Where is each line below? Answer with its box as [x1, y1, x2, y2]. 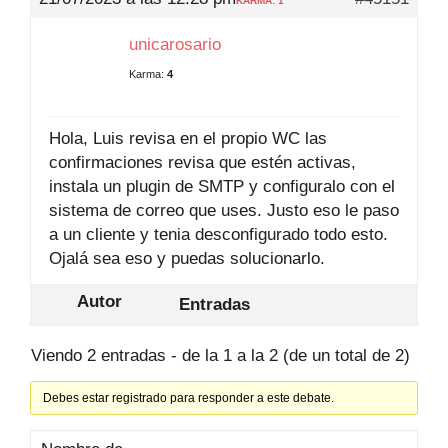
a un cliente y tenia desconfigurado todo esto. [49, 225, 388, 244]
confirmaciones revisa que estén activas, [49, 153, 356, 172]
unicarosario [129, 35, 221, 54]
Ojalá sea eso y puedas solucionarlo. [49, 249, 325, 268]
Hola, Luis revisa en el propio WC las [49, 129, 327, 148]
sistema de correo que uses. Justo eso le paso [49, 201, 399, 220]
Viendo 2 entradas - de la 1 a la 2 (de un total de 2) [31, 346, 410, 365]
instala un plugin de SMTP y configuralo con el [49, 177, 395, 196]
